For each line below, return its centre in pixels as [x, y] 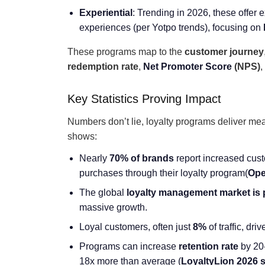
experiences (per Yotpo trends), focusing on [171, 28]
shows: [82, 136]
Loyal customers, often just [136, 227]
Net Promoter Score [188, 67]
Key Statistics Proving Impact [144, 99]
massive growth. [113, 207]
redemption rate [103, 67]
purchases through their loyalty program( [164, 173]
